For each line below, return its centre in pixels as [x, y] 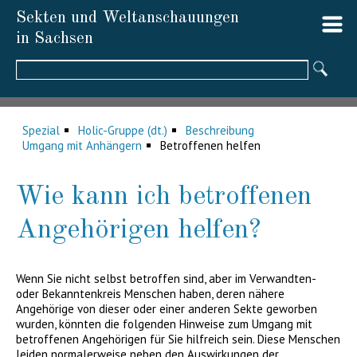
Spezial [41, 130]
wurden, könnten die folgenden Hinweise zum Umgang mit [164, 324]
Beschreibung [220, 130]
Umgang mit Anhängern [82, 145]
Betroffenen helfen [210, 145]
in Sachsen [55, 39]
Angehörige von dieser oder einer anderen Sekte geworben [167, 309]
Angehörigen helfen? [138, 230]
